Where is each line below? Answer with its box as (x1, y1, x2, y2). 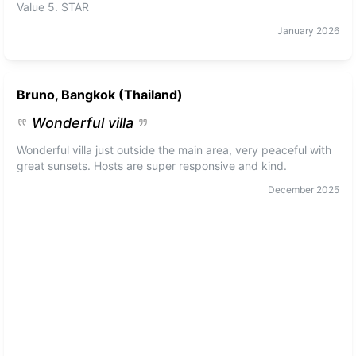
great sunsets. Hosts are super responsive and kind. (17, 159, 288, 172)
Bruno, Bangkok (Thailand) (17, 87, 184, 103)
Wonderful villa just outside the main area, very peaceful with (17, 143, 332, 157)
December (267, 184, 314, 195)
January (277, 25, 314, 37)
